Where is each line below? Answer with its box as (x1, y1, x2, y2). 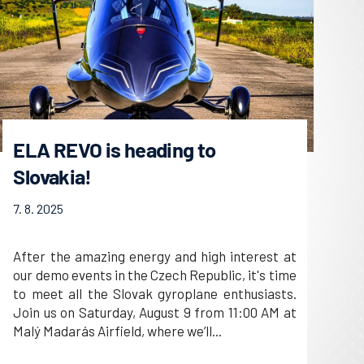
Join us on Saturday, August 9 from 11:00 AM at (13, 304, 297, 321)
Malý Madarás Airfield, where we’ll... (13, 323, 223, 340)
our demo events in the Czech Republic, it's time (13, 266, 297, 284)
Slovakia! (13, 163, 92, 189)
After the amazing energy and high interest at (13, 248, 297, 265)
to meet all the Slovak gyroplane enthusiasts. (13, 285, 297, 302)
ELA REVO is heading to (13, 136, 216, 162)
